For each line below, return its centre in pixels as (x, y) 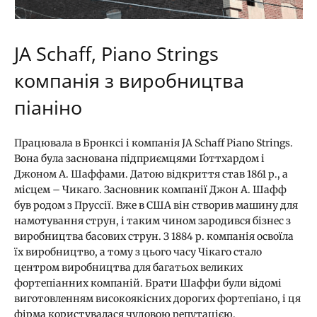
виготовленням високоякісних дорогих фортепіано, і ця (157, 298)
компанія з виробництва (129, 80)
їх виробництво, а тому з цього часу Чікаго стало (138, 252)
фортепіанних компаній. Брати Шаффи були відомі (148, 283)
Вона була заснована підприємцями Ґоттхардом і (139, 158)
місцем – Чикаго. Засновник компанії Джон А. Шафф (150, 189)
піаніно (48, 107)
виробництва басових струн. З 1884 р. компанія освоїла (154, 236)
